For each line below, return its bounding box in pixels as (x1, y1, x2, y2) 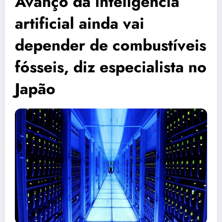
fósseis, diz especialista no (15, 55, 207, 79)
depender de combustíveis (15, 34, 206, 57)
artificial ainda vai (15, 12, 144, 35)
